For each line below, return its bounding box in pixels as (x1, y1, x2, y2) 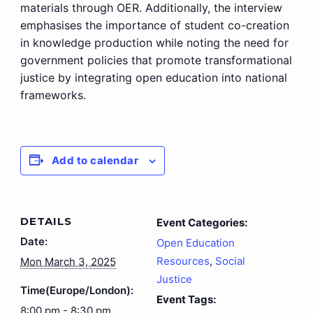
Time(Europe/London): (20, 283, 133, 297)
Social (215, 254, 245, 268)
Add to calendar (51, 153, 139, 167)
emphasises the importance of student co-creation (20, 17, 289, 32)
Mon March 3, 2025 (20, 254, 116, 268)
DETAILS (20, 214, 72, 228)
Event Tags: (156, 292, 216, 306)
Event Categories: (156, 215, 247, 229)
